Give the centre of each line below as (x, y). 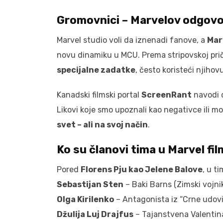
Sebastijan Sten (90, 184)
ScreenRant (167, 95)
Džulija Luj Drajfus (95, 214)
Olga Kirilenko (85, 199)
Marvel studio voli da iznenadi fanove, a (132, 40)
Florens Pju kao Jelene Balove (142, 169)
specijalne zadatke (96, 70)
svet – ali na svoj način (102, 124)
